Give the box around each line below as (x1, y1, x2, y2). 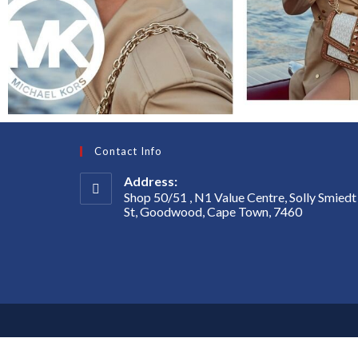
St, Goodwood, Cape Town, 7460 (124, 204, 303, 220)
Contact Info (94, 145, 163, 158)
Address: (124, 173, 178, 189)
